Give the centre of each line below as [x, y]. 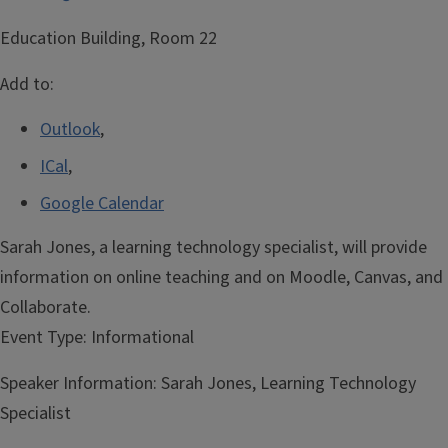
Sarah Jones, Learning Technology [286, 383]
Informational [140, 337]
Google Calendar [102, 203]
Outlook [70, 129]
